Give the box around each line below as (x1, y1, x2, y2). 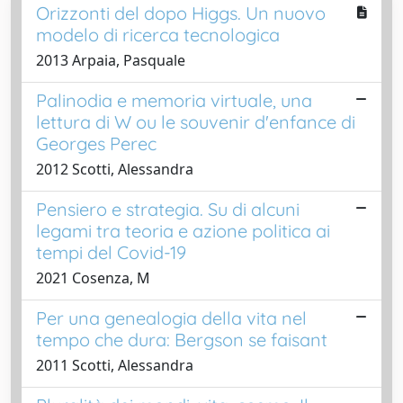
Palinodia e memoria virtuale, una (36, 88, 312, 112)
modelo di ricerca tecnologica (36, 22, 280, 46)
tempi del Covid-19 (36, 240, 186, 264)
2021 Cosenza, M (36, 267, 150, 288)
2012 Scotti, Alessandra (36, 158, 193, 179)
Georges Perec (36, 131, 157, 155)
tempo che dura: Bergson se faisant (36, 327, 327, 351)
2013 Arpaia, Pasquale (36, 49, 185, 70)
